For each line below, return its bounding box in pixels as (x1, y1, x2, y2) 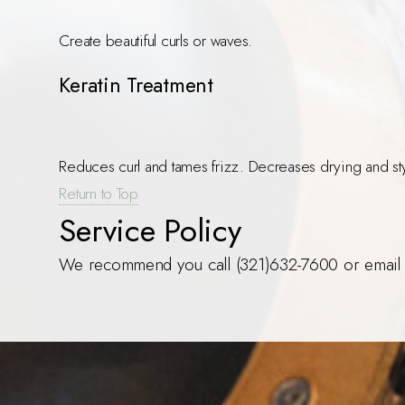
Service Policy (59, 208, 241, 254)
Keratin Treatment (59, 70, 213, 101)
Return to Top (59, 182, 138, 205)
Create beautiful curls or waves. (59, 28, 253, 52)
